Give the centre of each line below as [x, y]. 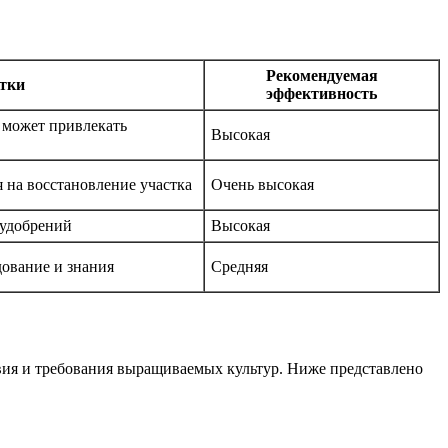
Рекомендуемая [321, 75]
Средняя [239, 266]
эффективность [321, 93]
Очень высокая [262, 184]
